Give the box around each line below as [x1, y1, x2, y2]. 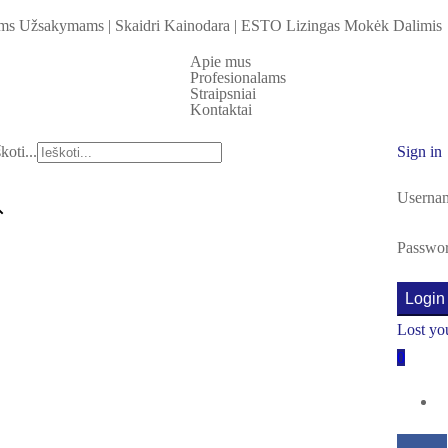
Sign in [396, 143, 442, 160]
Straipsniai [190, 85, 256, 102]
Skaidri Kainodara [111, 17, 234, 34]
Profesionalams [190, 69, 286, 86]
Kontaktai [190, 101, 252, 118]
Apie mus [190, 53, 251, 70]
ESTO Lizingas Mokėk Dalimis [237, 17, 442, 34]
